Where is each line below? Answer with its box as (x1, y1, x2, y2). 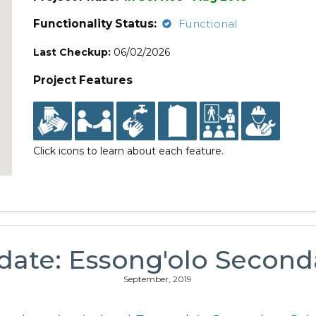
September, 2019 (123, 274, 193, 284)
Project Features (33, 73, 133, 87)
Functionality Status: (33, 17, 157, 30)
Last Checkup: (33, 46, 111, 59)
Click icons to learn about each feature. (33, 145, 224, 157)
